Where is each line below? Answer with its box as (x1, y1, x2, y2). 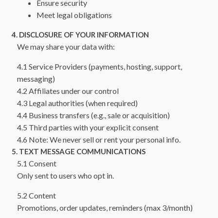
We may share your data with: (17, 42, 115, 52)
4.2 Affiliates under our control (17, 86, 119, 96)
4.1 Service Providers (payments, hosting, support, (17, 62, 182, 72)
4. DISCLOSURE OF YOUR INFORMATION (12, 30, 149, 39)
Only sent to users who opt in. (17, 171, 114, 181)
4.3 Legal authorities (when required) (17, 98, 138, 108)
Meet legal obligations (36, 10, 112, 20)
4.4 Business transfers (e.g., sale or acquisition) (17, 110, 170, 120)
